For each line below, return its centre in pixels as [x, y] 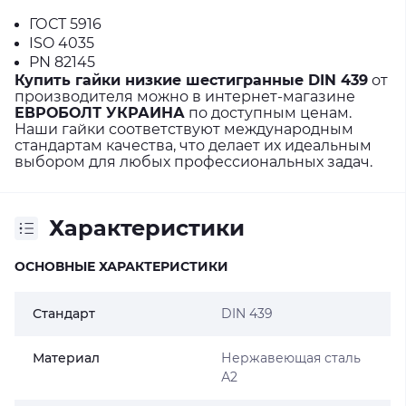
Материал [66, 358]
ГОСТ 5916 [65, 24]
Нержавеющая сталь [290, 358]
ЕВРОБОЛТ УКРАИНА [100, 113]
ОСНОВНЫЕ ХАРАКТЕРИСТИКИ [121, 266]
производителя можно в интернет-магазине [185, 97]
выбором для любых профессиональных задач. [193, 162]
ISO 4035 [62, 43]
